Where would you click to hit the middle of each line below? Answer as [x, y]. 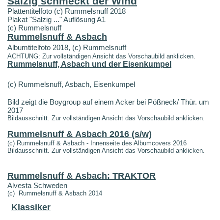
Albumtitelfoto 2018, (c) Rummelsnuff [67, 48]
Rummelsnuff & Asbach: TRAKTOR [82, 176]
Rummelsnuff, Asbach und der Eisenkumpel [89, 64]
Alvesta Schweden [37, 186]
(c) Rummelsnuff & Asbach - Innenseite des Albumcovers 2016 [97, 143]
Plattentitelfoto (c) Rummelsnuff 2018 [67, 11]
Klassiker [31, 207]
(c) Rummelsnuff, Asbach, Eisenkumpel [71, 84]
